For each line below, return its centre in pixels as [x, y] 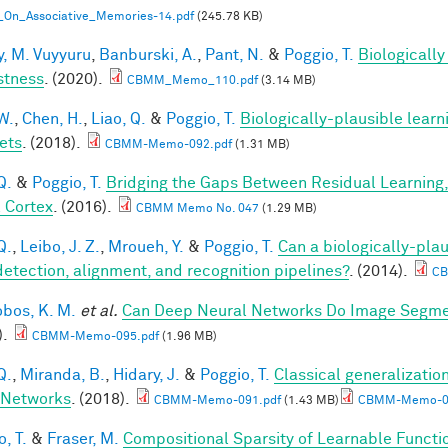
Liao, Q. [118, 118]
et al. [99, 310]
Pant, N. [234, 54]
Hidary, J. [146, 374]
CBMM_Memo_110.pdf [192, 80]
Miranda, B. [62, 374]
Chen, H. [52, 118]
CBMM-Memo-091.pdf [217, 400]
